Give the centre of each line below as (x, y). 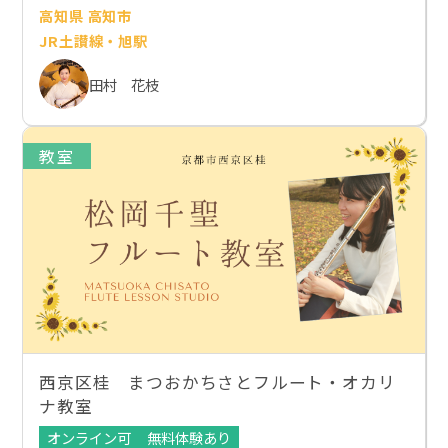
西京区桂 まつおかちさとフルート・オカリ (217, 381)
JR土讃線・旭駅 (93, 41)
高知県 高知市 (86, 16)
